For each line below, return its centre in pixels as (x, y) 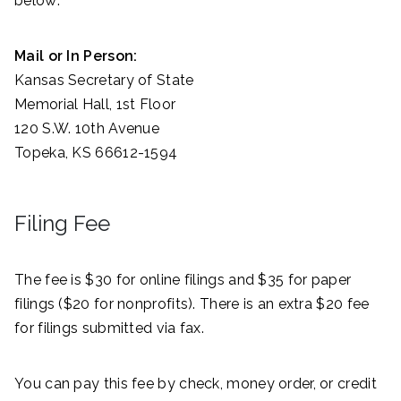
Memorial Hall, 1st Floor (95, 104)
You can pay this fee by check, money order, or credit (196, 383)
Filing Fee (62, 223)
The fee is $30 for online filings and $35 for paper (183, 279)
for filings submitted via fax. (110, 328)
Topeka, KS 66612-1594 (96, 152)
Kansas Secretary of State (104, 80)
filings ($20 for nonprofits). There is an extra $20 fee (192, 303)
